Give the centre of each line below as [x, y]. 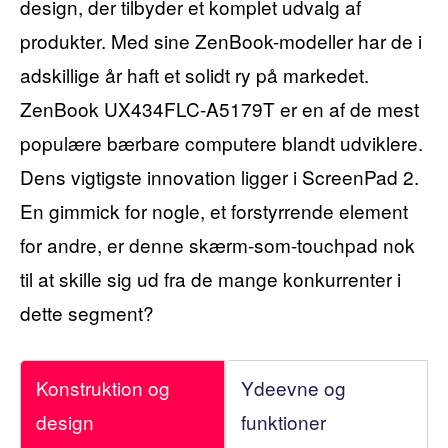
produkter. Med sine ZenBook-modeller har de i [221, 40]
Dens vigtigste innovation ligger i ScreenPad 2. [219, 176]
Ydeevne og [293, 387]
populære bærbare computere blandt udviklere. [221, 142]
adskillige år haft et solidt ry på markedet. [194, 74]
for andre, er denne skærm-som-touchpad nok [217, 244]
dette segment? [87, 312]
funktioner [283, 421]
